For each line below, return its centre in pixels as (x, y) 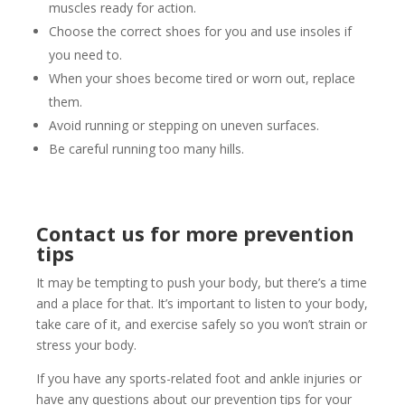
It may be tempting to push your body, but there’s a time (202, 283)
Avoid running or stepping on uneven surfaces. (184, 126)
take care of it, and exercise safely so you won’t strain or (202, 325)
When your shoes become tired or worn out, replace (202, 79)
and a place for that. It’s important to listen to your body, (202, 304)
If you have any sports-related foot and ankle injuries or (199, 379)
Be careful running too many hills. (146, 149)
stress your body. (86, 345)
